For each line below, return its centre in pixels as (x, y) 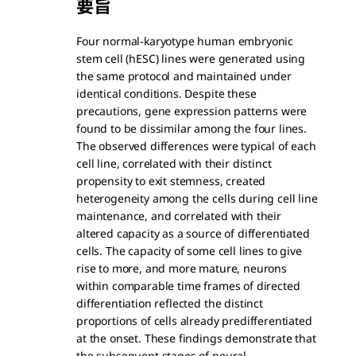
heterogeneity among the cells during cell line (197, 198)
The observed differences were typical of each (196, 146)
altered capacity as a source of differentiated (193, 233)
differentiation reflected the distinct (170, 303)
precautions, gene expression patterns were (192, 111)
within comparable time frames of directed (188, 286)
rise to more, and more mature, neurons (182, 268)
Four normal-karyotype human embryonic (185, 41)
